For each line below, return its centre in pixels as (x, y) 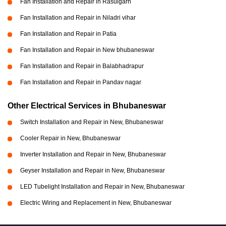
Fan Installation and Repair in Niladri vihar (78, 18)
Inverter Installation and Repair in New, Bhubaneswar (93, 154)
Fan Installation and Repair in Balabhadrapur (82, 66)
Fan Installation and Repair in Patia (68, 34)
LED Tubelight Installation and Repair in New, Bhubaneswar (102, 187)
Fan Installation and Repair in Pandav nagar (81, 82)
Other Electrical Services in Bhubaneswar (87, 106)
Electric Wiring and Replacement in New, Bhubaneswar (96, 203)
